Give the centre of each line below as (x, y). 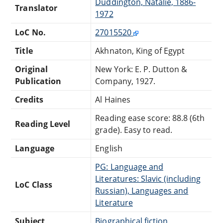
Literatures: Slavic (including (148, 178)
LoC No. (30, 32)
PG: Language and (129, 167)
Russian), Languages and (142, 190)
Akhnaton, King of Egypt (140, 51)
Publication (38, 81)
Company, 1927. (125, 81)
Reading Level (43, 124)
